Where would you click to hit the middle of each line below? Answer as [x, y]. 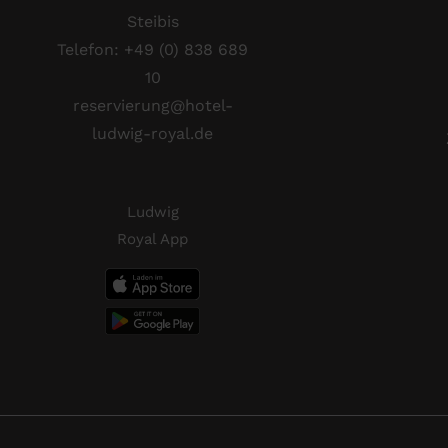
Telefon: [91, 49]
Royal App [153, 238]
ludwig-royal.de [153, 133]
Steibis [152, 21]
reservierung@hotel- [152, 105]
